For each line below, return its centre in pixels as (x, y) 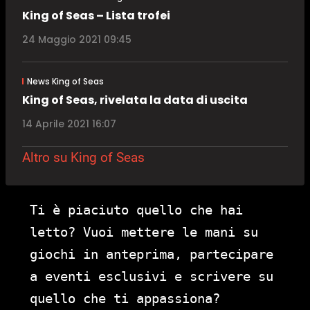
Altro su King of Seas (83, 158)
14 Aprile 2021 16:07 (69, 124)
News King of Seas (65, 81)
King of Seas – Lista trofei (96, 15)
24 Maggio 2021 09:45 (77, 39)
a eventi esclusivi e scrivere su (152, 276)
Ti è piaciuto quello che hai (136, 210)
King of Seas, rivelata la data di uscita (135, 100)
